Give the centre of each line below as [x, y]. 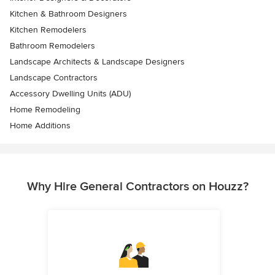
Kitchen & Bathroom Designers [68, 14]
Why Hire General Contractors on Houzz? [137, 187]
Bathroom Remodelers [52, 46]
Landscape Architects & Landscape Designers [97, 62]
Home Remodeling [45, 110]
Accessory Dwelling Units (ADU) [70, 94]
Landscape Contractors [54, 78]
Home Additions [40, 126]
